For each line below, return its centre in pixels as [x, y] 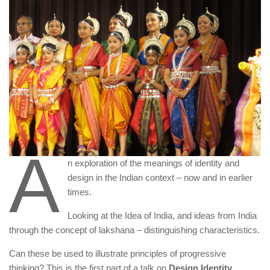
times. [79, 192]
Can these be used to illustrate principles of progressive [118, 254]
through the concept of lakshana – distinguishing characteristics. [134, 230]
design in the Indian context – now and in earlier [160, 178]
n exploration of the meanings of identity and [153, 163]
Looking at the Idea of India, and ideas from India [162, 216]
